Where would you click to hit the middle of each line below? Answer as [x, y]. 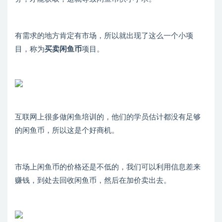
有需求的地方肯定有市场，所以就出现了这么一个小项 [104, 36]
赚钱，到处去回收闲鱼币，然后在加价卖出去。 [93, 181]
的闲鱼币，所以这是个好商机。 [67, 131]
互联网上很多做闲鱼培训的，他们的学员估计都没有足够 [108, 117]
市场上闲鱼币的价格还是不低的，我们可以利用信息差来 [108, 167]
